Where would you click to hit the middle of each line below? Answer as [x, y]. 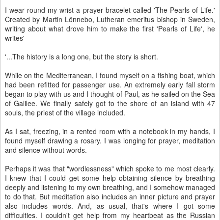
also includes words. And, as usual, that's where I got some [110, 206]
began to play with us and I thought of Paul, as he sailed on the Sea [110, 94]
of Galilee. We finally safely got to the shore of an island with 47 [110, 103]
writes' [15, 38]
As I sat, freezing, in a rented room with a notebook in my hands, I [110, 131]
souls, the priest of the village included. [65, 112]
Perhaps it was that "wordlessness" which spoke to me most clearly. [110, 168]
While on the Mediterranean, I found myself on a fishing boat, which [110, 75]
